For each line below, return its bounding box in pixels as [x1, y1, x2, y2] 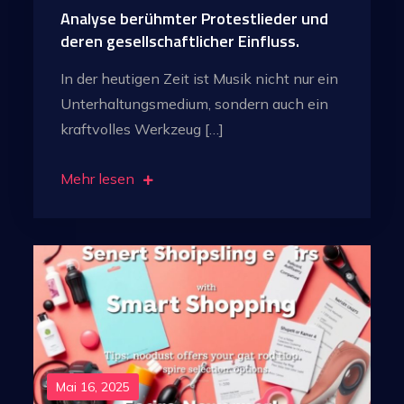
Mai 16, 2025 [56, 378, 131, 395]
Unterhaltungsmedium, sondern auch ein [60, 95, 329, 114]
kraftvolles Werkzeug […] [60, 120, 225, 139]
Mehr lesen [60, 170, 135, 188]
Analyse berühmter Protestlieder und [60, 6, 329, 32]
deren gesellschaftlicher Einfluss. [60, 29, 300, 54]
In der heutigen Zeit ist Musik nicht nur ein [60, 69, 339, 88]
